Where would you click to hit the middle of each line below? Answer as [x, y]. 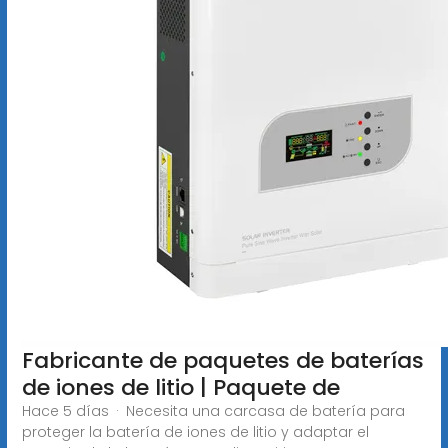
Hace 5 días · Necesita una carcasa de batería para [213, 410]
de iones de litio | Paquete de [180, 387]
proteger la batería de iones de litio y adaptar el [195, 431]
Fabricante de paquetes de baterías [222, 360]
